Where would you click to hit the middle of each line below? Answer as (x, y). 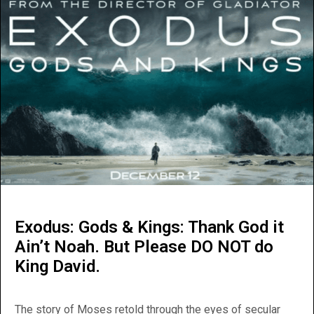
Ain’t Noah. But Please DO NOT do (144, 247)
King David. (57, 267)
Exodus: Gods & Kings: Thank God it (149, 227)
